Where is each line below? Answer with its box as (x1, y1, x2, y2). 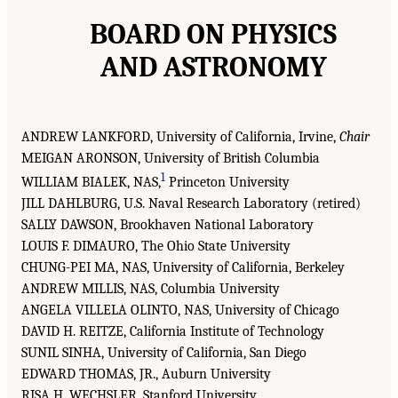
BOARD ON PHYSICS (90, 18, 337, 51)
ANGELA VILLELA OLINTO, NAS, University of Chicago (21, 302, 339, 319)
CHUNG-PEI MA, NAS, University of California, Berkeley (21, 259, 345, 276)
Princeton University (165, 174, 290, 191)
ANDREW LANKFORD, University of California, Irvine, (21, 129, 339, 145)
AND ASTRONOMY (99, 51, 327, 84)
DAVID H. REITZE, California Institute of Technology (21, 323, 324, 340)
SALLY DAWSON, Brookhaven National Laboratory (21, 217, 314, 234)
